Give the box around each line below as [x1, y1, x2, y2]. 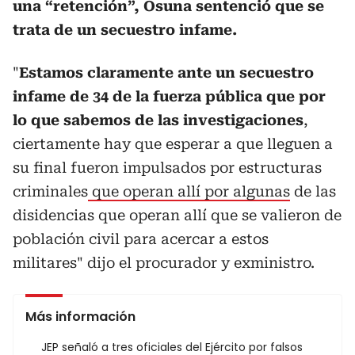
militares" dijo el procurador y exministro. [13, 254, 315, 271]
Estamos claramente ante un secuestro [19, 63, 314, 81]
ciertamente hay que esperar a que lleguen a [13, 135, 333, 152]
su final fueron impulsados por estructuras [13, 158, 322, 176]
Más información [25, 307, 136, 326]
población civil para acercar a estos [13, 230, 269, 247]
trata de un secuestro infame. [13, 21, 237, 38]
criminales [13, 182, 88, 200]
